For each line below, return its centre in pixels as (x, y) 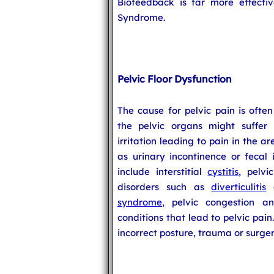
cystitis (223, 172)
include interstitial (163, 172)
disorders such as (165, 187)
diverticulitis (239, 187)
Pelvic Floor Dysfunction (175, 79)
